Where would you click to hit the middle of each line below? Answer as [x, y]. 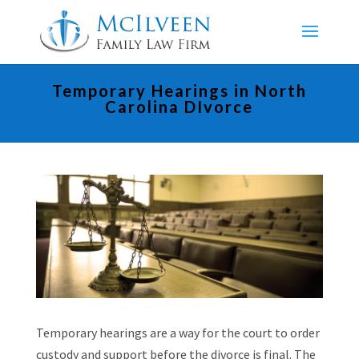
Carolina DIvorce [179, 107]
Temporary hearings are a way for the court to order [177, 333]
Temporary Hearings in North [179, 91]
